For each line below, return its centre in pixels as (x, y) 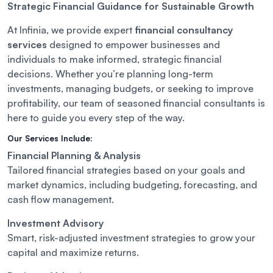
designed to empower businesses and (133, 45)
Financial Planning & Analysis (74, 156)
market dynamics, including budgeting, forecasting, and (132, 185)
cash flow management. (61, 200)
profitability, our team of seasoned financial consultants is (136, 103)
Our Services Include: (50, 139)
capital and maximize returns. (73, 253)
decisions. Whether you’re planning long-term (110, 74)
